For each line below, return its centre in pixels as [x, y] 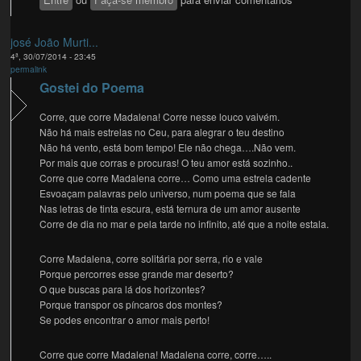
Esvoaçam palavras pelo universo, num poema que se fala [168, 193]
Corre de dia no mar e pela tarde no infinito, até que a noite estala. [185, 224]
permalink [29, 69]
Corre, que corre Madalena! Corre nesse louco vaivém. [160, 117]
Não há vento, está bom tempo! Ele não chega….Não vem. [168, 147]
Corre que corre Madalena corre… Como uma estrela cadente [176, 178]
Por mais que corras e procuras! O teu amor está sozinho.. [166, 163]
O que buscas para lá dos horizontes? [123, 289]
